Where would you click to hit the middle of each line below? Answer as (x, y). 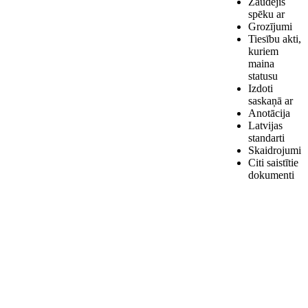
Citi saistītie (273, 163)
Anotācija (269, 113)
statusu (263, 76)
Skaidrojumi (275, 150)
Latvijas (265, 125)
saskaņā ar (271, 101)
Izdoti (261, 88)
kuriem (263, 51)
